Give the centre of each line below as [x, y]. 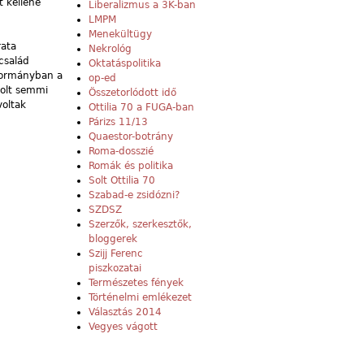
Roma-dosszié [121, 152]
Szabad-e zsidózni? [134, 195]
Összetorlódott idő [132, 93]
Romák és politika [131, 166]
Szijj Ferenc [116, 254]
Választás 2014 [125, 312]
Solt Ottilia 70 [122, 181]
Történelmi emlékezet [140, 298]
